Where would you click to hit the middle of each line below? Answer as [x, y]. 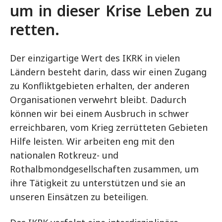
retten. [35, 29]
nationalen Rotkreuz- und [64, 155]
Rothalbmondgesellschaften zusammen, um [104, 169]
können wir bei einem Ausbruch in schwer [99, 113]
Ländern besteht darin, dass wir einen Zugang [108, 72]
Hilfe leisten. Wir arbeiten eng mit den [92, 141]
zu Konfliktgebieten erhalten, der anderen [100, 86]
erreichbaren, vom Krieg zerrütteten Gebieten [109, 127]
